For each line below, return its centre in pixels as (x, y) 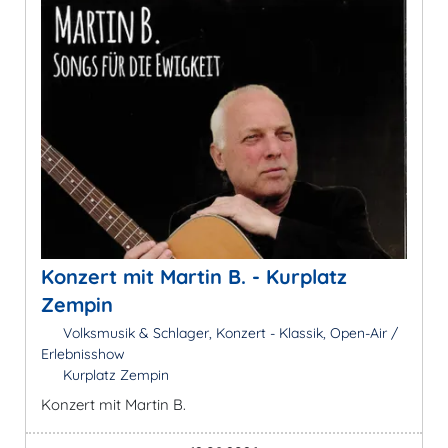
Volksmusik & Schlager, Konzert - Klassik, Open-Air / (228, 332)
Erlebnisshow (83, 353)
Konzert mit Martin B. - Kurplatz (194, 276)
